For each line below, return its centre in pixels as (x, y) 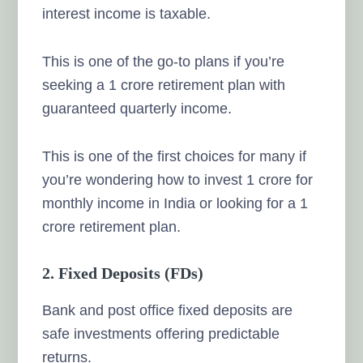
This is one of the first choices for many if (175, 156)
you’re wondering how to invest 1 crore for (178, 179)
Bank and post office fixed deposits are (168, 310)
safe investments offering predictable (161, 333)
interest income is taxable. (127, 13)
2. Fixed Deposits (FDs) (123, 273)
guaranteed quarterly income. (137, 108)
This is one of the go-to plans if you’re (164, 61)
